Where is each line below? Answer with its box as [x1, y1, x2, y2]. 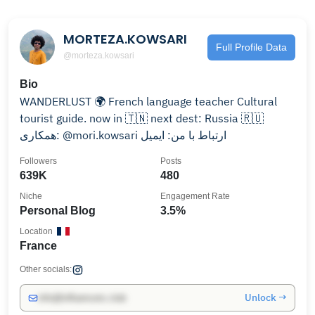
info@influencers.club [38, 292, 126, 303]
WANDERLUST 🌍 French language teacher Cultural [20, 94, 237, 108]
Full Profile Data [216, 41, 287, 53]
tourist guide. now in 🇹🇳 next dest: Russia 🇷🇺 [20, 111, 150, 125]
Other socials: [20, 264, 72, 274]
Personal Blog [20, 205, 96, 217]
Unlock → [245, 291, 287, 304]
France [20, 240, 57, 252]
